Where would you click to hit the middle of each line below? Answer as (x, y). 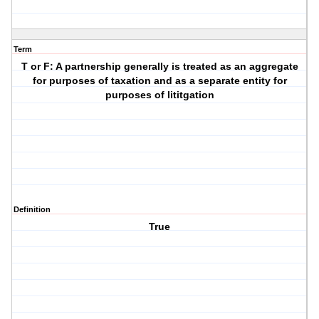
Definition (32, 210)
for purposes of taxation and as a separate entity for (159, 81)
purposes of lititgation (159, 95)
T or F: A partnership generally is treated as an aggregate (159, 67)
